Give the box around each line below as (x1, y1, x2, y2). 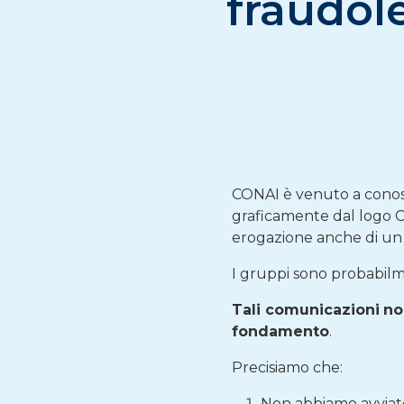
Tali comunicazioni (232, 301, 381, 318)
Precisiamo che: (232, 359, 344, 376)
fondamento (232, 323, 330, 340)
